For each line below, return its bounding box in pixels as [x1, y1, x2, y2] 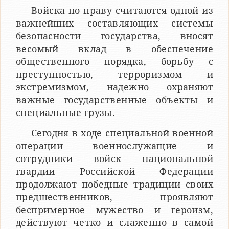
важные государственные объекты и [16, 94, 213, 105]
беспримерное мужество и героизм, [16, 204, 213, 215]
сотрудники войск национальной [16, 153, 213, 164]
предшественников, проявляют [16, 191, 213, 202]
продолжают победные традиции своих [16, 178, 213, 190]
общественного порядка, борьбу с [16, 56, 213, 67]
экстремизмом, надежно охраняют [16, 81, 213, 93]
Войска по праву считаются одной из [31, 5, 213, 16]
